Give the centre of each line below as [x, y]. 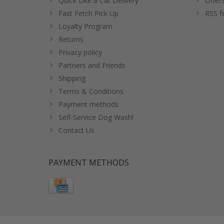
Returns [71, 39]
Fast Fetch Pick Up [88, 13]
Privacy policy [80, 52]
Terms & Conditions [91, 91]
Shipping [72, 78]
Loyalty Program [85, 26]
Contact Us [76, 130]
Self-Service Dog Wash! [96, 117]
